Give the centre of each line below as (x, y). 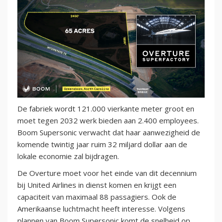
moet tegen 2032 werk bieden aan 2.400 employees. (108, 120)
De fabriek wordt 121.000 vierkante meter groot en (106, 108)
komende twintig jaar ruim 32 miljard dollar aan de (102, 144)
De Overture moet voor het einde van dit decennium (107, 173)
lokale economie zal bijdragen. (68, 156)
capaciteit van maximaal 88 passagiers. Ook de (97, 196)
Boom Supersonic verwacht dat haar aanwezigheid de (109, 132)
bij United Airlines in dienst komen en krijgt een (97, 185)
